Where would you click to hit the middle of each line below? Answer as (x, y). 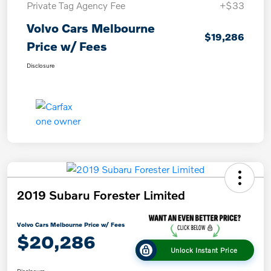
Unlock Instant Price (204, 250)
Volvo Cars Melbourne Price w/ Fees (71, 225)
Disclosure (41, 65)
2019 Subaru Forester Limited (101, 194)
